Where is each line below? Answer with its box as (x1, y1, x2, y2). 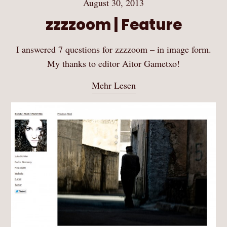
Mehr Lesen (91, 79, 136, 92)
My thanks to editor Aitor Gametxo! (47, 57, 180, 70)
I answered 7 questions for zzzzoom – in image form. (16, 43, 211, 56)
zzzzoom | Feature (45, 14, 182, 35)
